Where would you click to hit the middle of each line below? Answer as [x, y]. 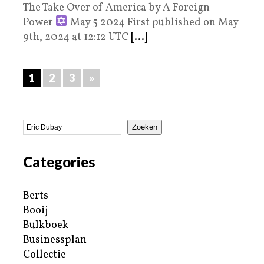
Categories [59, 161]
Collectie [44, 255]
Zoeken [145, 127]
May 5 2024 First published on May [153, 22]
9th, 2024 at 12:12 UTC [77, 37]
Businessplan [55, 240]
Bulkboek [46, 225]
